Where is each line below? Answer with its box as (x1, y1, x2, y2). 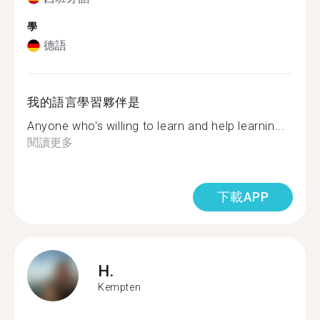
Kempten (98, 281, 141, 293)
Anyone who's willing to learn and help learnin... (27, 119, 285, 133)
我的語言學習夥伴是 (27, 95, 141, 109)
